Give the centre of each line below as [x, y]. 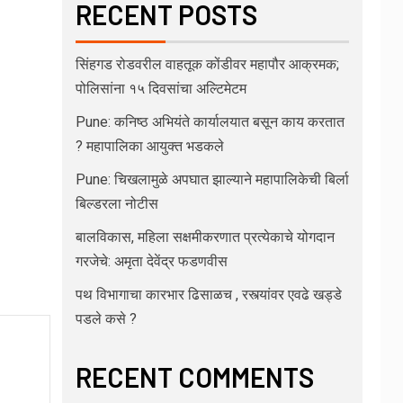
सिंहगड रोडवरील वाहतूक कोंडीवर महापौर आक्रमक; [207, 65]
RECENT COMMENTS [194, 377]
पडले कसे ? [106, 319]
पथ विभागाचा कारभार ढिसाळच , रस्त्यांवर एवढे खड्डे [208, 295]
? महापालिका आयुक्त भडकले [149, 147]
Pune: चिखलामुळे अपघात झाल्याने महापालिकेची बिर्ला [212, 180]
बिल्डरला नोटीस [116, 204]
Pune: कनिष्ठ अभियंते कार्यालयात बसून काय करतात [210, 122]
